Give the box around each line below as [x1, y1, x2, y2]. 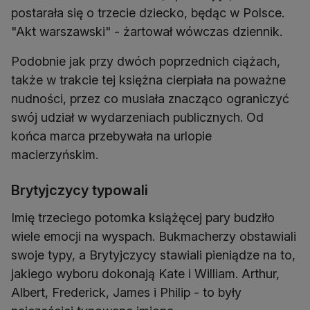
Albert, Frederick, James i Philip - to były [11, 285, 241, 300]
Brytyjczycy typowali [11, 182, 148, 199]
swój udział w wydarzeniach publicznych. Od [11, 110, 264, 125]
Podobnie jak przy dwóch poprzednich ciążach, [11, 54, 280, 69]
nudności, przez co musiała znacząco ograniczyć [11, 91, 289, 107]
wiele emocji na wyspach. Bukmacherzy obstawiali [11, 229, 296, 244]
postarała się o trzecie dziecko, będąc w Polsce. [11, 6, 284, 21]
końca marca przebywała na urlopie [11, 129, 212, 144]
